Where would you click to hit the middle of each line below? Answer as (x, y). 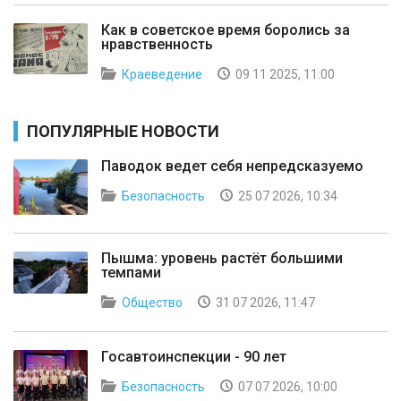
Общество (152, 303)
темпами (131, 273)
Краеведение (162, 74)
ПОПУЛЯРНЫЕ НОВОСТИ (123, 131)
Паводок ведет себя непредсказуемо (232, 166)
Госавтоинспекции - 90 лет (194, 357)
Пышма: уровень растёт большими (222, 259)
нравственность (157, 44)
